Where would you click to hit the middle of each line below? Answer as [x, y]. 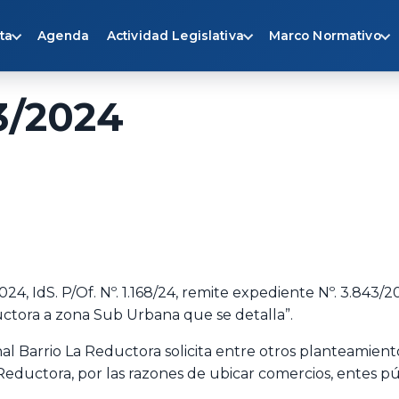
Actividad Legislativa [175, 36]
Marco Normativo [325, 36]
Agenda [63, 36]
